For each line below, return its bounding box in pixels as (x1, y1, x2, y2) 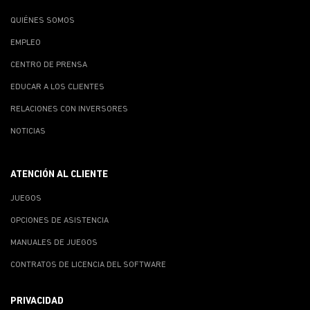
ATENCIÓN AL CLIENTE (10, 169, 108, 180)
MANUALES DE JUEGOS (10, 238, 98, 247)
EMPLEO (10, 38, 41, 47)
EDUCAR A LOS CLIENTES (10, 82, 104, 91)
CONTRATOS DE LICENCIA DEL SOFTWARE (10, 260, 166, 269)
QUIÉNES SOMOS (10, 16, 75, 25)
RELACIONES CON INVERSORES (10, 104, 128, 113)
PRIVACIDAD (10, 295, 64, 307)
